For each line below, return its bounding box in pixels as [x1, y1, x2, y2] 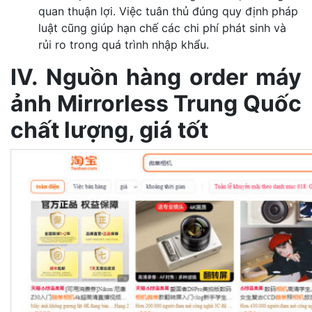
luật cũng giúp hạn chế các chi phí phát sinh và [38, 20, 286, 35]
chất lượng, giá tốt [10, 116, 208, 143]
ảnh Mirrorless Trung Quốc [10, 89, 302, 117]
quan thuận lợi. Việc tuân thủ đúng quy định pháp [38, 3, 298, 18]
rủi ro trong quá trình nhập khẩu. [38, 37, 209, 52]
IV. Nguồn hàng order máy [10, 63, 302, 91]
